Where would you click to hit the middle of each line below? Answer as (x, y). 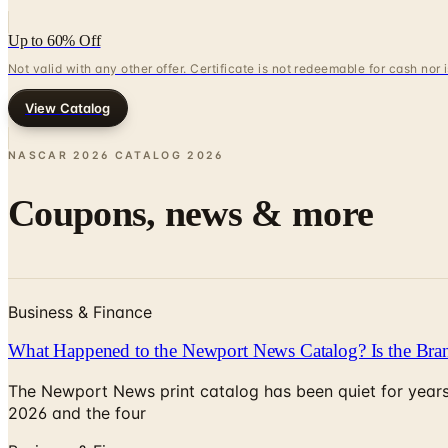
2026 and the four (77, 413)
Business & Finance (80, 311)
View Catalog (68, 107)
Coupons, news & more (191, 213)
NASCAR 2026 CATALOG (95, 155)
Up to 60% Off (54, 40)
